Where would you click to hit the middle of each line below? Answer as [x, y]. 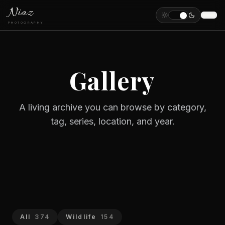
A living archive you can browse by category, [113, 107]
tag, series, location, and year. [113, 121]
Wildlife [81, 217]
